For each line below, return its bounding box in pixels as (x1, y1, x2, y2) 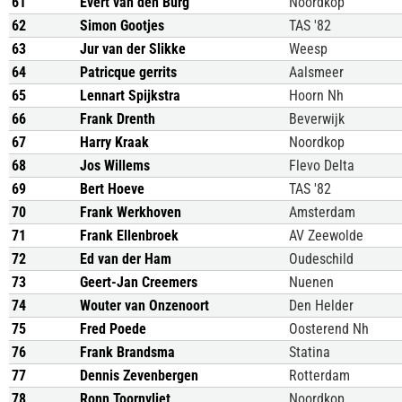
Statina (289, 344, 330, 361)
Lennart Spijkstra (80, 87, 180, 104)
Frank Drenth (80, 110, 155, 127)
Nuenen (289, 274, 334, 291)
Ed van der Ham (80, 250, 171, 267)
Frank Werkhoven (80, 204, 181, 221)
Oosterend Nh (289, 320, 369, 337)
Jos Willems (80, 157, 150, 174)
